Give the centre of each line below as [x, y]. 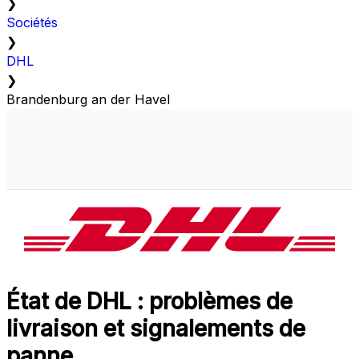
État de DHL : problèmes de [149, 302]
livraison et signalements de [156, 329]
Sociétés [32, 23]
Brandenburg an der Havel [88, 100]
